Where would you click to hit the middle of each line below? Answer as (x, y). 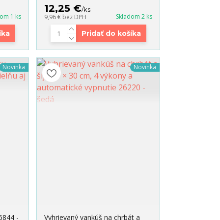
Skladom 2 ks (134, 17)
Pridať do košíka (111, 34)
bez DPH (75, 17)
